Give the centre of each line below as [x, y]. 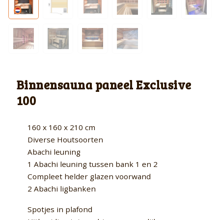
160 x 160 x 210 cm [61, 127]
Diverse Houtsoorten [65, 139]
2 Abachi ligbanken [62, 188]
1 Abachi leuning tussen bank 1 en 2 [93, 164]
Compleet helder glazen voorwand [89, 176]
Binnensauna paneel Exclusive [104, 85]
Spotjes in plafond [60, 209]
